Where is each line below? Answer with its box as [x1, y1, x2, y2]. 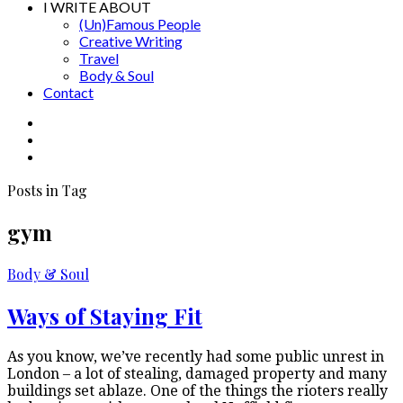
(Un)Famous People [79, 15, 201, 32]
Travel [79, 49, 119, 67]
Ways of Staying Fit [7, 300, 202, 330]
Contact [43, 84, 94, 101]
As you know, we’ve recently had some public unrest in [7, 347, 384, 365]
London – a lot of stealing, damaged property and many [7, 364, 387, 382]
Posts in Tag [7, 181, 87, 200]
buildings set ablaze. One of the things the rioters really [7, 381, 388, 399]
